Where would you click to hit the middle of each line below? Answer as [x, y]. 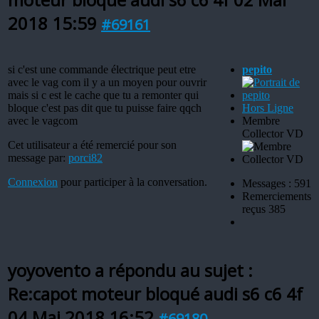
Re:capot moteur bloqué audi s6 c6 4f [155, 293]
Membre [261, 120]
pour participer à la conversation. [132, 182]
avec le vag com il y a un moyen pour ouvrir [107, 82]
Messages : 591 [277, 183]
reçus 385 [264, 209]
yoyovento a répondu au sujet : [130, 270]
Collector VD [273, 133]
